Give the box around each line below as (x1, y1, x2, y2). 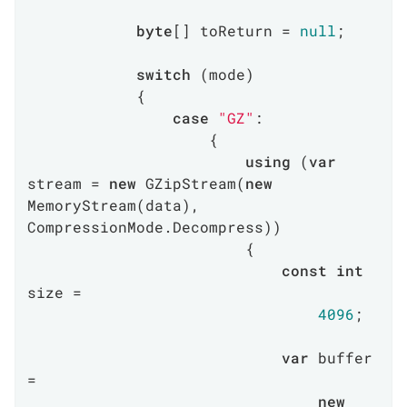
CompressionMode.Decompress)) (27, 217, 282, 236)
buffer (309, 348, 372, 367)
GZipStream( (136, 174, 245, 193)
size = (27, 283, 82, 302)
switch (136, 65, 191, 84)
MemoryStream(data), (27, 195, 200, 214)
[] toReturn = (173, 21, 300, 40)
